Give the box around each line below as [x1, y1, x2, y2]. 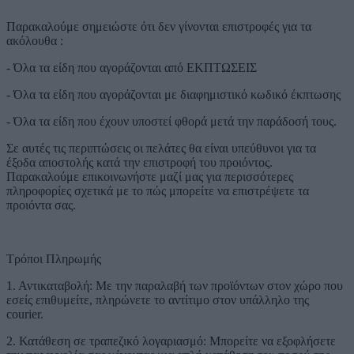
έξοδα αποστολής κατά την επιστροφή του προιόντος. [6, 155, 273, 169]
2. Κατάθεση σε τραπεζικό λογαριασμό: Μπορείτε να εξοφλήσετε [6, 333, 336, 348]
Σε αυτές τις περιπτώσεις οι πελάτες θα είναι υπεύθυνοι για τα [6, 141, 316, 155]
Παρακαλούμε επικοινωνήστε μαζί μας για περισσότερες [6, 169, 293, 183]
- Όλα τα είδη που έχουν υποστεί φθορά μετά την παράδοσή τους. [6, 114, 337, 128]
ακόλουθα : [6, 33, 63, 47]
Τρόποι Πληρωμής [6, 251, 101, 265]
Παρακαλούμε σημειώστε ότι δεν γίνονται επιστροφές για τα [6, 19, 311, 33]
